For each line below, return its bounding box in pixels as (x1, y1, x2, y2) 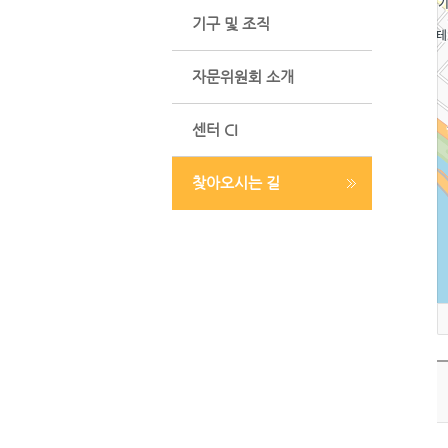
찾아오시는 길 (192, 174, 280, 191)
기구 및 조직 (192, 15, 270, 32)
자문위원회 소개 (192, 68, 294, 85)
